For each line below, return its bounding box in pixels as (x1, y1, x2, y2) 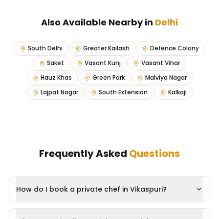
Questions (129, 147, 180, 160)
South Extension (98, 88, 148, 96)
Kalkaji (168, 88, 187, 96)
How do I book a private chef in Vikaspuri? (16, 184, 167, 194)
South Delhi (28, 44, 63, 52)
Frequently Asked (39, 147, 129, 160)
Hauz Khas (40, 73, 72, 82)
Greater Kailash (83, 44, 130, 52)
